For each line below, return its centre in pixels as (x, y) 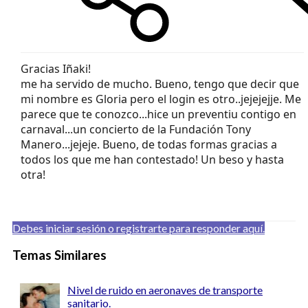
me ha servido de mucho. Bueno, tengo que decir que (160, 84)
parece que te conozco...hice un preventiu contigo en (158, 114)
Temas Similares (59, 255)
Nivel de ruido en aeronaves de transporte (165, 290)
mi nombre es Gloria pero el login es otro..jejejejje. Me (161, 99)
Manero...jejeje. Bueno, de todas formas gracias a (149, 144)
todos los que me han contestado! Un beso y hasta (152, 159)
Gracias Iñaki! (56, 68)
